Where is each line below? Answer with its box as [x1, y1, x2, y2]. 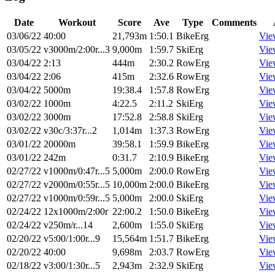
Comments [212, 17, 257, 28]
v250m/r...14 [44, 220, 93, 231]
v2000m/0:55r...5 [44, 179, 110, 190]
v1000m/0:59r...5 [44, 193, 110, 204]
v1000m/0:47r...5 [44, 166, 110, 177]
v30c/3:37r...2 [44, 125, 97, 136]
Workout [58, 17, 96, 28]
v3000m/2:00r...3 [44, 44, 110, 55]
